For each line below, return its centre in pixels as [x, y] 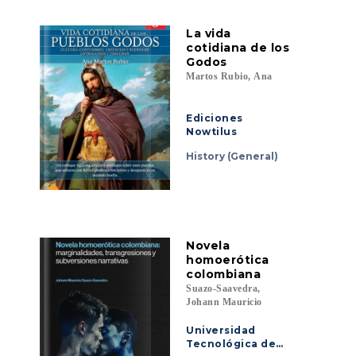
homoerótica [228, 260]
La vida [209, 33]
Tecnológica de [231, 344]
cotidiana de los [238, 48]
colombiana [223, 274]
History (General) [232, 157]
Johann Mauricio [224, 302]
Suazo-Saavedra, [223, 289]
